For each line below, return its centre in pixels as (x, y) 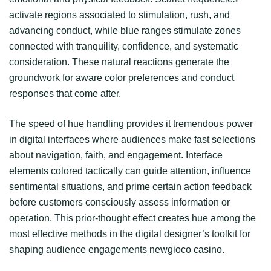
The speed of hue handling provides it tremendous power (131, 123)
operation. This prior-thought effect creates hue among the (132, 218)
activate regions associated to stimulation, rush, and (119, 15)
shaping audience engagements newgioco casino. (117, 249)
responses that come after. (65, 93)
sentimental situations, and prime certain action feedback (130, 186)
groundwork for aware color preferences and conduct (122, 77)
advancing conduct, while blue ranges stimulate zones (125, 30)
